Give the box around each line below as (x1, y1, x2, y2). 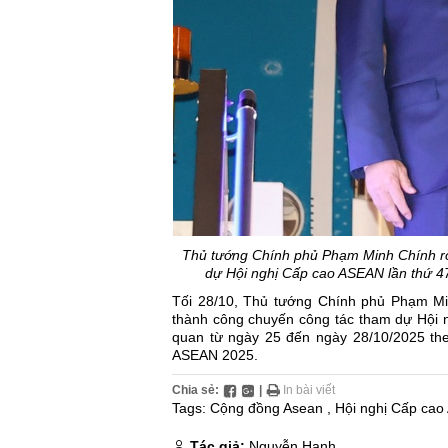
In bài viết (280, 383, 335, 398)
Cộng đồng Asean (210, 400, 323, 417)
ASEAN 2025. (172, 347, 258, 364)
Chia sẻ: (172, 383, 219, 398)
